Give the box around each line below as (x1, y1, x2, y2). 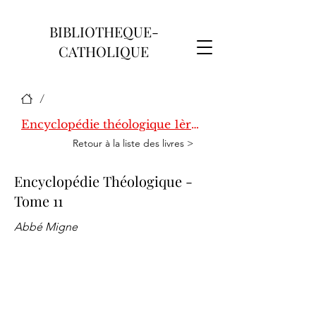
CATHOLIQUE (59, 42, 149, 61)
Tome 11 (14, 191, 63, 210)
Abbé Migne (14, 220, 78, 233)
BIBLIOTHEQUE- (49, 22, 159, 41)
